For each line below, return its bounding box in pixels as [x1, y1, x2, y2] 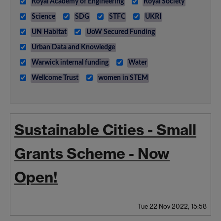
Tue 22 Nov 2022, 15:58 [138, 202, 207, 210]
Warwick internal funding [32, 59, 109, 66]
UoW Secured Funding [86, 28, 155, 36]
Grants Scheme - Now [14, 144, 170, 163]
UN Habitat [32, 28, 67, 36]
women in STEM [98, 74, 148, 81]
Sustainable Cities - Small [14, 120, 196, 139]
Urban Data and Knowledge [32, 43, 115, 51]
